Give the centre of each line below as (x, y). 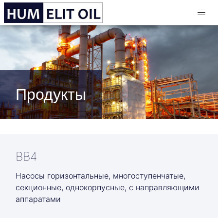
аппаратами (38, 199)
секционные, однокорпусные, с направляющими (108, 187)
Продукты (51, 94)
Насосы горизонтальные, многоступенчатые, (100, 175)
